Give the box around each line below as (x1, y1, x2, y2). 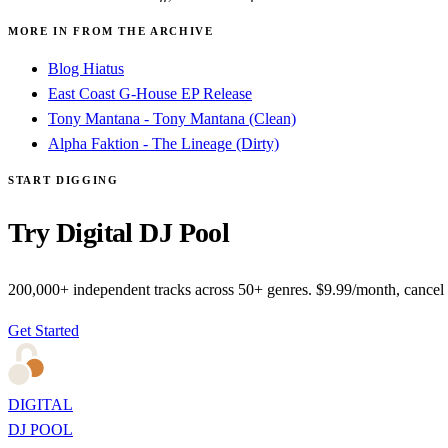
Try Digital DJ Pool (8, 216, 230, 248)
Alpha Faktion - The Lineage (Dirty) (48, 134, 279, 152)
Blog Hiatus (48, 59, 124, 77)
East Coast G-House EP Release (48, 84, 252, 102)
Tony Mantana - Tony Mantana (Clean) (48, 109, 296, 127)
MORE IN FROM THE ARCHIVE (8, 24, 214, 37)
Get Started (8, 321, 79, 339)
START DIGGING (8, 173, 119, 186)
